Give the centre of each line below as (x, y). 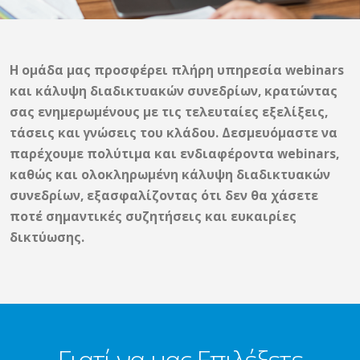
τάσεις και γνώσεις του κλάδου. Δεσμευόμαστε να (174, 133)
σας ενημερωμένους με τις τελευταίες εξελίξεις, (169, 112)
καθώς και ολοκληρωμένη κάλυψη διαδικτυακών (170, 174)
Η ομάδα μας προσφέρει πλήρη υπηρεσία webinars (177, 70)
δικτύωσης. (47, 237)
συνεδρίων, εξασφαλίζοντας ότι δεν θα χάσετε (164, 195)
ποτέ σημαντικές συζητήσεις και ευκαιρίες (153, 216)
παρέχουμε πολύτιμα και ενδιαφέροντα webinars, (174, 153)
